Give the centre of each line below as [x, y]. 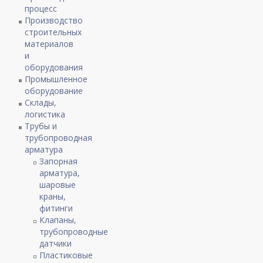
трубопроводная [59, 137]
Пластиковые [66, 255]
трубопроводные [74, 231]
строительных [53, 32]
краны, [53, 196]
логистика [45, 114]
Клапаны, [58, 220]
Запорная [59, 161]
